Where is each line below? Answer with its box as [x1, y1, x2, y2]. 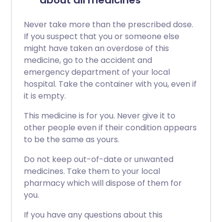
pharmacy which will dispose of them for [24, 177, 182, 189]
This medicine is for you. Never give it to [24, 110, 175, 121]
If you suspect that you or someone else [24, 31, 179, 42]
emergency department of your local [24, 66, 170, 78]
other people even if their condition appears [24, 122, 197, 133]
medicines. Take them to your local [24, 166, 160, 177]
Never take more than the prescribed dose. [24, 19, 193, 30]
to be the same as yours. [24, 134, 119, 145]
